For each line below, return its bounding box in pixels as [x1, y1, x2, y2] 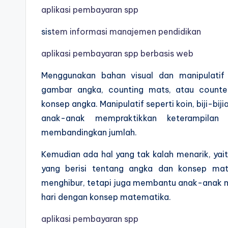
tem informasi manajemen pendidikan [51, 26, 203, 37]
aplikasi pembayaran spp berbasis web [41, 48, 193, 59]
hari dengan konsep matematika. [41, 192, 171, 203]
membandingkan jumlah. [41, 127, 137, 138]
